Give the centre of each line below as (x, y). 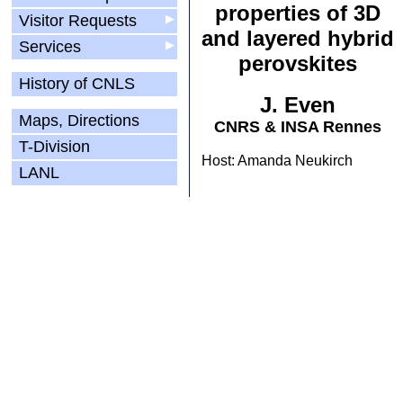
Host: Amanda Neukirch (277, 161)
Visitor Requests (78, 21)
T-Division (54, 147)
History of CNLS (77, 84)
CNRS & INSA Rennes (298, 127)
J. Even (298, 105)
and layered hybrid (298, 38)
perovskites (298, 63)
